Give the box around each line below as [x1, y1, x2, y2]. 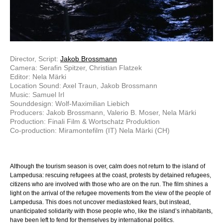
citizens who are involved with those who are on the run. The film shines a [10, 181, 208, 188]
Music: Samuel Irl [10, 91, 64, 99]
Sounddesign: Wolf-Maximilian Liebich [10, 100, 129, 108]
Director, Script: [10, 55, 60, 63]
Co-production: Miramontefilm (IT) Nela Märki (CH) [10, 126, 170, 135]
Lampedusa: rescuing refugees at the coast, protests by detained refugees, [10, 172, 211, 179]
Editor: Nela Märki [10, 73, 66, 81]
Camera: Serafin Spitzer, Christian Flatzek [10, 64, 142, 72]
